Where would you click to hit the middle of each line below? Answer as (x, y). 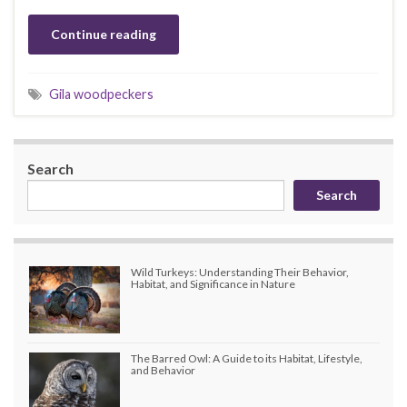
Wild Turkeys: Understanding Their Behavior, (240, 273)
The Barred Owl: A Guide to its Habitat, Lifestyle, (247, 359)
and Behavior (163, 371)
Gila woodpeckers (101, 94)
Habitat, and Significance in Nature (213, 284)
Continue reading (104, 35)
